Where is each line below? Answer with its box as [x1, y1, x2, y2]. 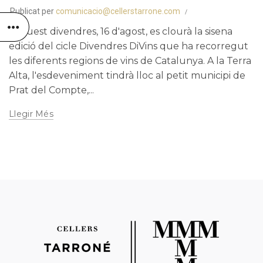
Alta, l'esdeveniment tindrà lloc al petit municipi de [9, 70, 245, 82]
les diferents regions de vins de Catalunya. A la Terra [9, 55, 251, 67]
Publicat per [10, 6, 56, 16]
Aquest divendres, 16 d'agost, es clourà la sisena [9, 26, 232, 38]
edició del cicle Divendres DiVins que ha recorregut [9, 41, 248, 52]
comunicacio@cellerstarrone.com [56, 6, 180, 16]
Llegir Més [9, 109, 53, 120]
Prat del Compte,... [9, 85, 94, 96]
